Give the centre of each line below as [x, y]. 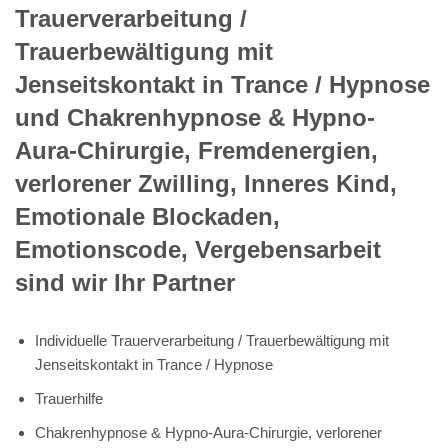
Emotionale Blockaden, [147, 216]
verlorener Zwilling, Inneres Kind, [206, 183]
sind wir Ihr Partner [125, 282]
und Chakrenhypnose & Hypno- [195, 117]
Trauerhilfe [69, 398]
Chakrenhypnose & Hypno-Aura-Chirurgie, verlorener [208, 432]
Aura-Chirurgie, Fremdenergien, [196, 150]
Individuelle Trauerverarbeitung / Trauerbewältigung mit [212, 340]
